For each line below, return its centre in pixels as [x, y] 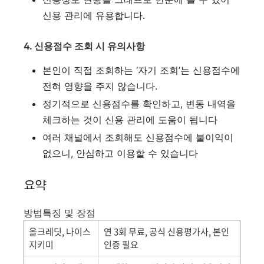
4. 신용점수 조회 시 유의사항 [84, 46]
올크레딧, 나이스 [60, 232]
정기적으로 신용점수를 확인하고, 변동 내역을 [139, 104]
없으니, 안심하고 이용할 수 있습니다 [120, 153]
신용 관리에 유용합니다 [93, 15]
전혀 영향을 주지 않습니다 [99, 86]
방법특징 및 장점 [60, 213]
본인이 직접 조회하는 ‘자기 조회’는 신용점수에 [141, 70]
